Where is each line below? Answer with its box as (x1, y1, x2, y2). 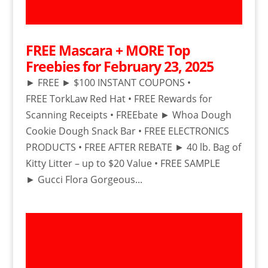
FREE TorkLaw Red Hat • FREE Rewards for (25, 92, 212, 105)
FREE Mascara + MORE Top (25, 40, 190, 60)
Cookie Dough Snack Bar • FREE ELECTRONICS (25, 124, 229, 138)
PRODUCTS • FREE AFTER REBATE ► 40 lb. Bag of (25, 140, 241, 154)
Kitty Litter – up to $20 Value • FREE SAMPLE (25, 156, 220, 170)
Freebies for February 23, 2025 (25, 56, 214, 76)
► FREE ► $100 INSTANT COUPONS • (25, 75, 191, 89)
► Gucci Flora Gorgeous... (25, 172, 142, 186)
